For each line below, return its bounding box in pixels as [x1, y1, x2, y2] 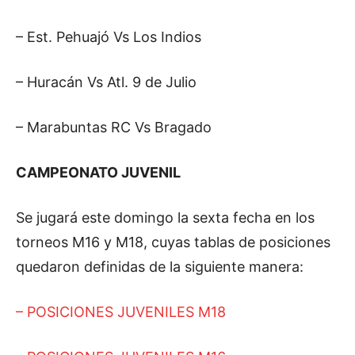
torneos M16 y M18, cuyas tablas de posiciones [16, 233, 330, 250]
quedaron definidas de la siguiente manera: [16, 258, 303, 275]
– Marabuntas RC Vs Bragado [16, 118, 212, 136]
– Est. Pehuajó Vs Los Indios [16, 28, 201, 45]
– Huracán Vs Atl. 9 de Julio [16, 73, 197, 90]
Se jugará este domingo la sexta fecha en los [16, 208, 315, 226]
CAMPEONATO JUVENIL [16, 163, 181, 181]
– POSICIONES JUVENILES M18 [16, 303, 226, 320]
